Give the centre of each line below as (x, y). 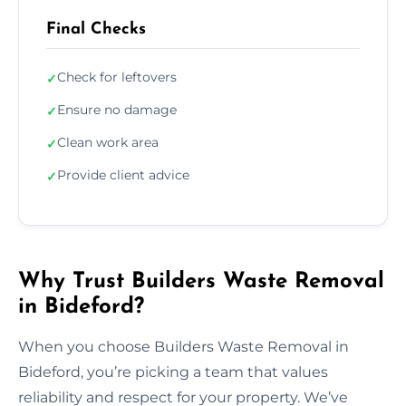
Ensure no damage (117, 109)
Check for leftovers (117, 77)
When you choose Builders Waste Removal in (184, 346)
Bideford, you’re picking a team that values (173, 372)
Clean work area (108, 142)
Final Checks (96, 29)
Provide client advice (123, 174)
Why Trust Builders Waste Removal (201, 281)
